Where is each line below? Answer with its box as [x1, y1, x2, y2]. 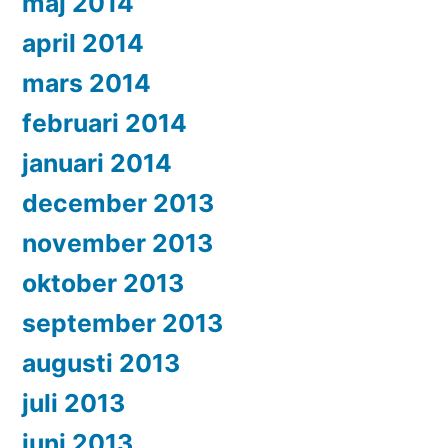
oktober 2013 [22, 268, 184, 299]
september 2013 [22, 308, 223, 339]
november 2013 [22, 228, 213, 259]
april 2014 [22, 28, 144, 59]
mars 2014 [22, 68, 151, 99]
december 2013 [22, 188, 214, 219]
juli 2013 [22, 388, 125, 419]
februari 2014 [22, 108, 187, 139]
